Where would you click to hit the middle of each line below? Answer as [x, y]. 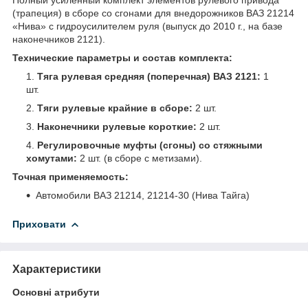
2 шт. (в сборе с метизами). [140, 158]
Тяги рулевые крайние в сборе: [115, 108]
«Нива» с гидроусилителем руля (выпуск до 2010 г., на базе [147, 26]
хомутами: [52, 158]
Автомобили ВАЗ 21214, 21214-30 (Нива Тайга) [143, 195]
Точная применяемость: [70, 176]
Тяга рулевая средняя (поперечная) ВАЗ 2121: [149, 76]
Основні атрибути [56, 292]
